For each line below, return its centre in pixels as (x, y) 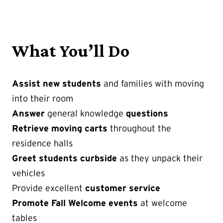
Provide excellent (49, 188)
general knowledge (85, 113)
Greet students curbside (64, 158)
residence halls (42, 143)
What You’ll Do (71, 51)
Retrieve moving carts (60, 128)
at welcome (163, 203)
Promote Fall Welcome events (75, 203)
